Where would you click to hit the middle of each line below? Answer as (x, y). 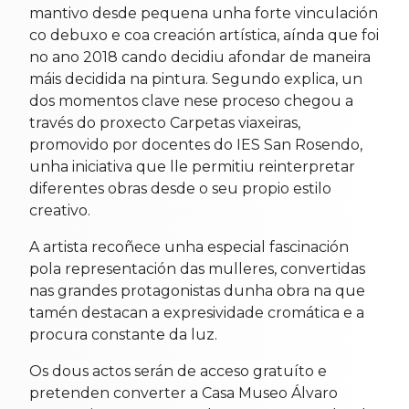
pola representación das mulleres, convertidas (197, 268)
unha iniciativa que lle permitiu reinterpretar (192, 166)
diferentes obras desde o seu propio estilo (180, 188)
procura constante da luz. (123, 334)
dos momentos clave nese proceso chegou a (191, 100)
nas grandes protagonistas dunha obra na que (197, 290)
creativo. (60, 210)
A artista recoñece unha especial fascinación (189, 246)
